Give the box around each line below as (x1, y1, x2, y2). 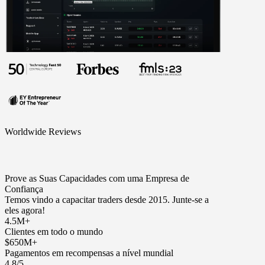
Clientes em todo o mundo (5, 227, 103, 237)
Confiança (5, 184, 43, 195)
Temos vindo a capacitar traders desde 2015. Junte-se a (5, 195, 209, 205)
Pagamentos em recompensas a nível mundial (5, 248, 173, 258)
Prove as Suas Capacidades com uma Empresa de (5, 173, 189, 184)
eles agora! (5, 205, 45, 216)
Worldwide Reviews (5, 127, 81, 137)
